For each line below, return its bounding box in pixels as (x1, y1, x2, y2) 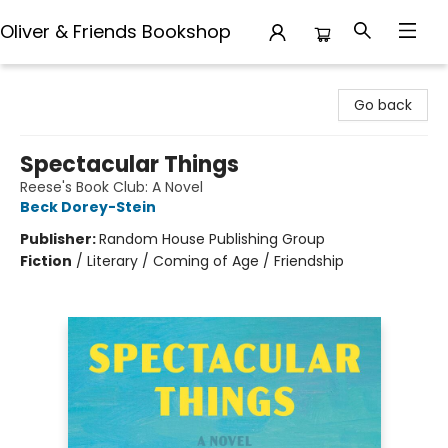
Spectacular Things (20, 149, 239, 180)
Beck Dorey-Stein (20, 197, 156, 217)
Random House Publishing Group (99, 229, 325, 249)
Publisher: (20, 229, 99, 249)
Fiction (20, 251, 72, 271)
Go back (354, 95, 412, 115)
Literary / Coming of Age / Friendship (87, 251, 344, 271)
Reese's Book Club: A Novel (20, 177, 203, 197)
